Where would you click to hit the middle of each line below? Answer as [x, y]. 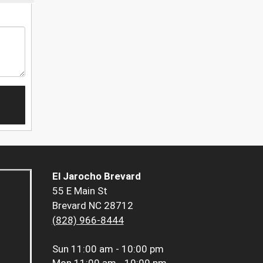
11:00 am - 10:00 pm [117, 249]
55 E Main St [80, 191]
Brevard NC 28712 [92, 206]
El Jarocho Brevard [96, 176]
